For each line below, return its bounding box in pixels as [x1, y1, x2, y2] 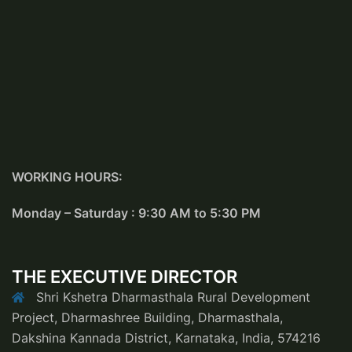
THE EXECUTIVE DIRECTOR [12, 266, 237, 287]
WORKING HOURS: [12, 168, 123, 185]
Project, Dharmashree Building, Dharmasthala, [12, 309, 283, 325]
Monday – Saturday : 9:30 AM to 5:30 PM [12, 204, 261, 221]
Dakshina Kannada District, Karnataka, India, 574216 [12, 329, 321, 346]
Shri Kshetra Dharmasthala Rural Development [36, 288, 310, 305]
